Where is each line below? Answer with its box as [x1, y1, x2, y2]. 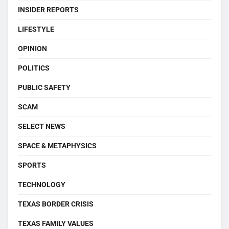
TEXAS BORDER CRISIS [18, 200, 94, 208]
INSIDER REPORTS [18, 6, 79, 14]
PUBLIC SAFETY [18, 83, 71, 91]
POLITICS [18, 64, 50, 72]
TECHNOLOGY [18, 180, 65, 189]
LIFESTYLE [18, 25, 54, 33]
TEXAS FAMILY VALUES [18, 219, 94, 227]
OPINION [18, 44, 47, 53]
